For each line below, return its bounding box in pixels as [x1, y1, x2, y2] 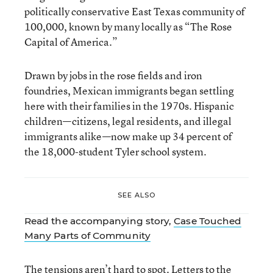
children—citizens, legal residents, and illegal [24, 113, 232, 128]
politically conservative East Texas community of [24, 4, 245, 18]
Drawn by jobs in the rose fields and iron [24, 68, 202, 82]
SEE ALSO [117, 191, 156, 200]
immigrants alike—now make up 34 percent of [24, 129, 232, 143]
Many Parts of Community [24, 229, 151, 241]
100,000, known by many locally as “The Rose [24, 19, 232, 34]
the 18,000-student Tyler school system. [24, 144, 207, 158]
